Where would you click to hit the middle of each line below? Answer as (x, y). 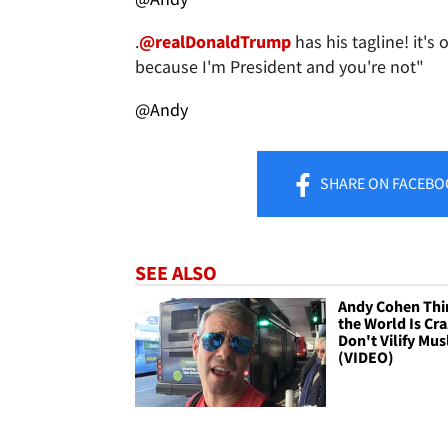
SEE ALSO (176, 272)
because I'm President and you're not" (279, 66)
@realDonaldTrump (215, 41)
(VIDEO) (366, 356)
